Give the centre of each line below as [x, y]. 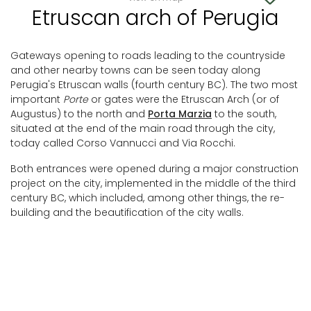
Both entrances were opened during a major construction [154, 169]
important [37, 99]
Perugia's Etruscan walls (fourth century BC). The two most [154, 85]
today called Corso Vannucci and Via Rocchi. [123, 143]
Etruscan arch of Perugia [155, 18]
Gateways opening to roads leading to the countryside [148, 56]
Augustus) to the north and [79, 114]
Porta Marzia [180, 114]
